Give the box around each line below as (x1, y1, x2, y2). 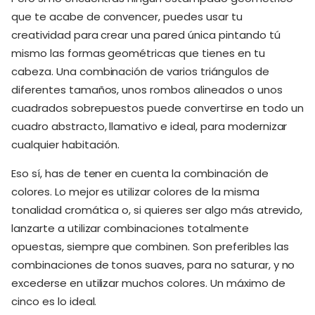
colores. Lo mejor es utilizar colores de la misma (11, 184, 259, 199)
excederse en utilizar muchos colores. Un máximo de (11, 275, 285, 290)
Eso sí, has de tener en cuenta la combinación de (11, 165, 269, 181)
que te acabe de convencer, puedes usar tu (11, 8, 243, 24)
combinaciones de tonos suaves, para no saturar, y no (11, 257, 295, 272)
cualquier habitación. (11, 136, 120, 152)
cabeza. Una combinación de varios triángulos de (11, 63, 269, 79)
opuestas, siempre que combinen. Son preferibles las (11, 238, 289, 254)
